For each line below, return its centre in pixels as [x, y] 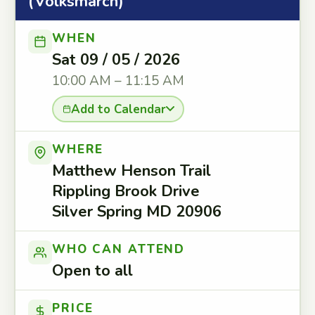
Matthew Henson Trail [131, 171]
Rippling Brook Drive [126, 191]
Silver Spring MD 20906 [137, 212]
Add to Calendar [118, 109]
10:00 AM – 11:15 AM [118, 81]
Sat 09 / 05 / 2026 [116, 60]
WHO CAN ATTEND [119, 249]
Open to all [92, 271]
